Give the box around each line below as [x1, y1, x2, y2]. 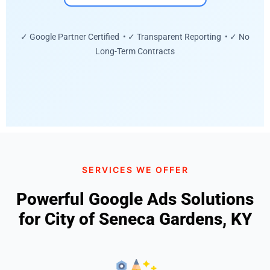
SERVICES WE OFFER [81, 164, 189, 175]
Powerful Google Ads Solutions [16, 189, 254, 209]
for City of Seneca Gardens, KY [18, 209, 252, 229]
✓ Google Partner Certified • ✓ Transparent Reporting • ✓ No [20, 32, 250, 42]
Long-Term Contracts [95, 46, 175, 57]
